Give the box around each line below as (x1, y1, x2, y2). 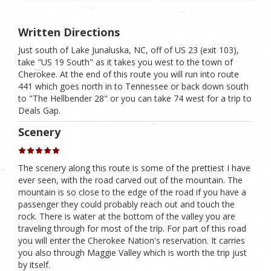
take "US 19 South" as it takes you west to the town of (18, 56, 233, 68)
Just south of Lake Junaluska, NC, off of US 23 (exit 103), (18, 44, 239, 56)
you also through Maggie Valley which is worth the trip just (18, 247, 247, 259)
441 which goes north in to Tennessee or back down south (18, 80, 249, 92)
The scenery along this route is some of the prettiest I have (18, 162, 250, 174)
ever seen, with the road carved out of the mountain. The (18, 174, 243, 186)
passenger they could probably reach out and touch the (18, 198, 235, 211)
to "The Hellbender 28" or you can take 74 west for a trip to (18, 92, 252, 104)
